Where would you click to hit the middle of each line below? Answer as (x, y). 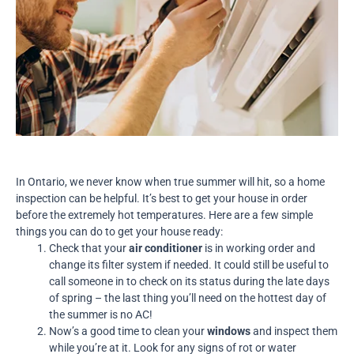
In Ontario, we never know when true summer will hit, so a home (170, 181)
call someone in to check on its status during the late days (189, 281)
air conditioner (164, 248)
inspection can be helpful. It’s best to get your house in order (161, 198)
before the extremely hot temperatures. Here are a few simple (164, 215)
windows (230, 331)
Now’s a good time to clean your (128, 331)
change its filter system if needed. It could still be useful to (188, 264)
